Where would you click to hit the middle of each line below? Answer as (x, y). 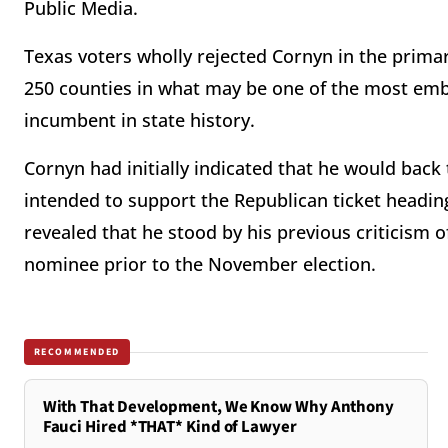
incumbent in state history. (139, 120)
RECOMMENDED (77, 351)
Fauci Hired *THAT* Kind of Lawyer (169, 427)
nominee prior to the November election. (200, 264)
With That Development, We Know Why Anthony (218, 407)
